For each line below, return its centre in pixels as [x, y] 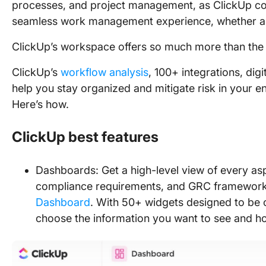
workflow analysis [104, 72]
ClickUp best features [85, 137]
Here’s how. [40, 104]
